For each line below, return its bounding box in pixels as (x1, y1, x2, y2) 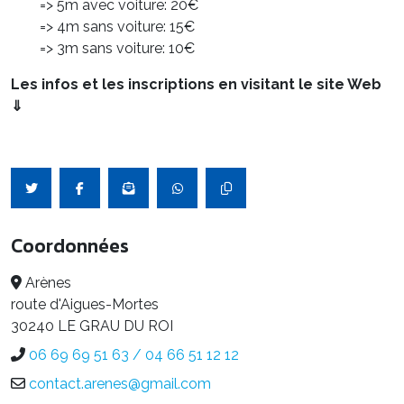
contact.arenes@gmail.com (29, 375, 211, 393)
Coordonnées (11, 231, 129, 262)
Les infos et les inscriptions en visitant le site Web (11, 76, 381, 94)
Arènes (25, 274, 71, 292)
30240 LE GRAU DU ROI (11, 317, 173, 335)
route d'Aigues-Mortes (11, 296, 159, 314)
